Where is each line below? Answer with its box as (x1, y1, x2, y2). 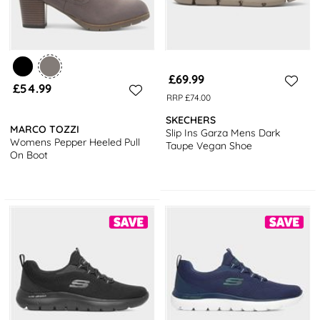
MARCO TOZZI (10, 123, 80, 136)
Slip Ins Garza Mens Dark (166, 126, 281, 140)
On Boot (10, 149, 49, 162)
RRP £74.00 (166, 91, 211, 103)
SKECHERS (166, 114, 216, 127)
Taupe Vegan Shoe (166, 139, 253, 153)
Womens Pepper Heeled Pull (10, 136, 141, 149)
